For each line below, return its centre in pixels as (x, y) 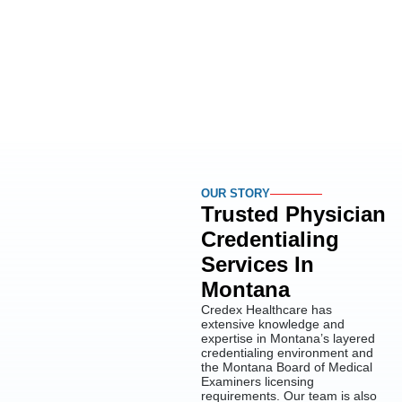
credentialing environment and (287, 353)
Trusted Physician (293, 214)
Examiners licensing (258, 382)
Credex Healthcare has (267, 310)
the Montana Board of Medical (287, 367)
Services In (258, 265)
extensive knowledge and (273, 324)
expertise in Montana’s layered (288, 339)
